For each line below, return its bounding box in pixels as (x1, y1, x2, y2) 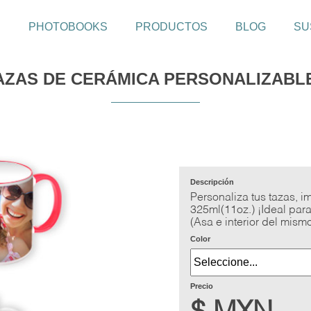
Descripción (190, 177, 234, 186)
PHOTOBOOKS (28, 21, 108, 33)
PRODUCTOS (135, 21, 208, 33)
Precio (190, 281, 213, 290)
